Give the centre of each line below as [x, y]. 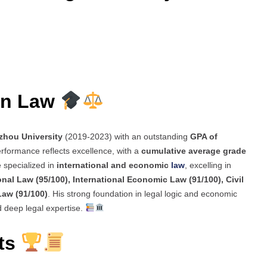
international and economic [114, 165]
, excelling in [208, 165]
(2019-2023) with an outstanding [126, 137]
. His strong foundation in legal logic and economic [142, 194]
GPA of [204, 137]
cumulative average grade [194, 151]
